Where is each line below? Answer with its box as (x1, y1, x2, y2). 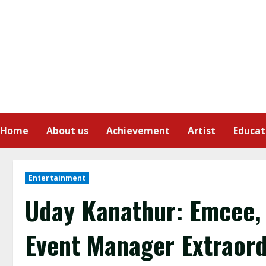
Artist (188, 124, 216, 137)
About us (46, 124, 88, 137)
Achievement (106, 124, 170, 137)
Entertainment (28, 173, 86, 183)
